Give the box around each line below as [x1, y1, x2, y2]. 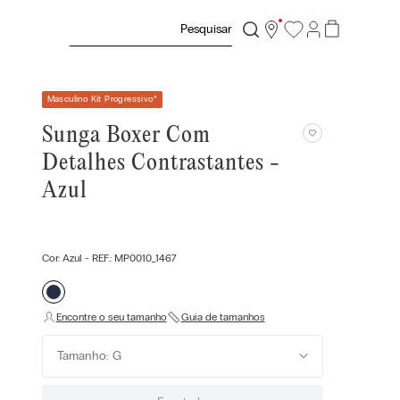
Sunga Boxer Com [41, 123, 211, 149]
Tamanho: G [56, 348, 121, 364]
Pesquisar [67, 11, 125, 28]
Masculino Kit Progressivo [46, 94, 154, 105]
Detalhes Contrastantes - [41, 151, 280, 177]
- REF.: [81, 252, 114, 265]
